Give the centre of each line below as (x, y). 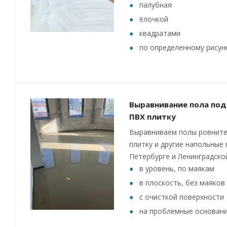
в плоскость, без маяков (182, 183)
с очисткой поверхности (182, 197)
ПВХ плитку (153, 117)
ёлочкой (154, 19)
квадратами (160, 33)
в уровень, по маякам (177, 168)
